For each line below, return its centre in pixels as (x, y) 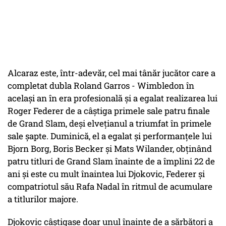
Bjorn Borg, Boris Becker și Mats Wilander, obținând (110, 149)
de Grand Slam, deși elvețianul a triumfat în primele (109, 124)
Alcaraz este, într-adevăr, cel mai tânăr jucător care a (111, 73)
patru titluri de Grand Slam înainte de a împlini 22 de (111, 161)
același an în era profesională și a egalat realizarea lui (112, 98)
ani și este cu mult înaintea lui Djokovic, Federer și (106, 174)
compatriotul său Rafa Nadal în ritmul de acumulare (110, 187)
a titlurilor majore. (43, 199)
